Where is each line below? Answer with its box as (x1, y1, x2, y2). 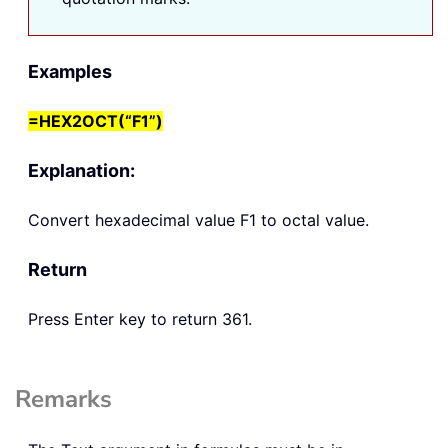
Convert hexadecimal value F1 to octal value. (28, 209, 369, 230)
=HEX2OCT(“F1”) (28, 110, 163, 131)
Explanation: (28, 159, 135, 181)
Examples (28, 60, 112, 82)
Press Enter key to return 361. (28, 308, 252, 329)
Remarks (15, 382, 112, 415)
